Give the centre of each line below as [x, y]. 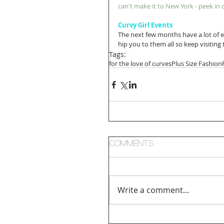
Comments [131, 143]
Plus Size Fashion [197, 64]
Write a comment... [153, 190]
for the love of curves [140, 64]
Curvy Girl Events [145, 25]
